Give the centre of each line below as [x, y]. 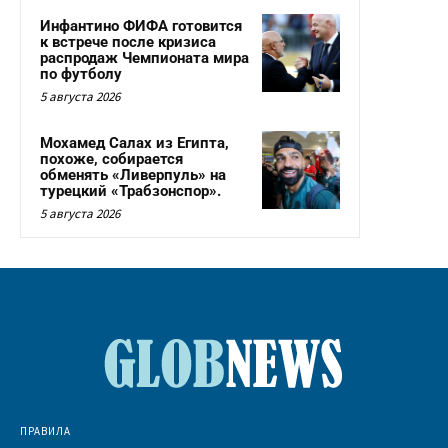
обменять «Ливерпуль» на [133, 175]
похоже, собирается [111, 159]
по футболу [81, 74]
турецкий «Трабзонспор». [130, 191]
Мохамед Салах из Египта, [134, 143]
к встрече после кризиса [128, 42]
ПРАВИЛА [45, 431]
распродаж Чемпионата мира [144, 58]
